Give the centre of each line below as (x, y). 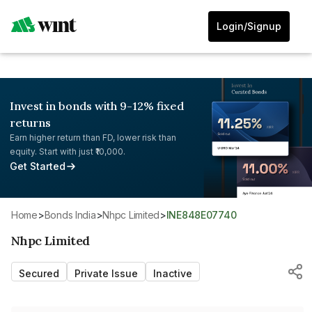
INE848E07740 (203, 214)
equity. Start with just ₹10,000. (68, 151)
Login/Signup (249, 26)
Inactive (173, 273)
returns (30, 123)
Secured (39, 273)
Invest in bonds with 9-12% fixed (97, 106)
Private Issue (106, 273)
